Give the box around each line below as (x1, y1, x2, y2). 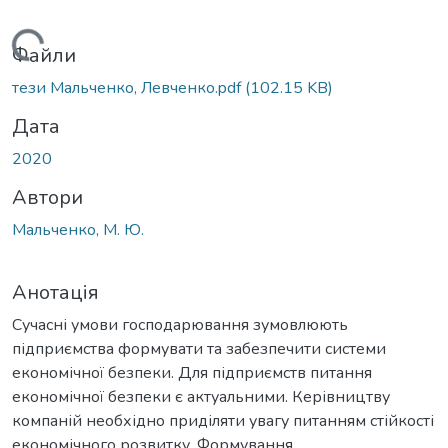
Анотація (12, 278, 99, 306)
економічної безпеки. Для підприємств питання (12, 361, 372, 384)
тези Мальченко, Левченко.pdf (12, 76, 245, 99)
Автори (12, 183, 83, 211)
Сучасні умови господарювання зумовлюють (12, 313, 348, 336)
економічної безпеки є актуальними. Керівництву (12, 385, 390, 408)
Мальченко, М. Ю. (12, 218, 144, 241)
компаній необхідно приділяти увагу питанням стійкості (12, 409, 434, 432)
